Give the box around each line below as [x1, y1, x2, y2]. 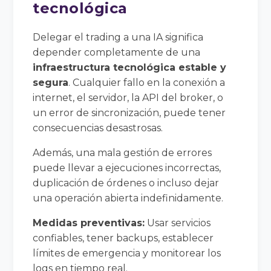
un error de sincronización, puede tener [33, 106, 226, 119]
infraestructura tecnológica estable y [33, 61, 227, 73]
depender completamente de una [33, 46, 201, 58]
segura [33, 76, 69, 88]
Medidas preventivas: [33, 217, 145, 229]
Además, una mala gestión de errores [33, 146, 212, 158]
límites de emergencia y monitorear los [33, 247, 221, 259]
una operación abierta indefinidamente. [33, 192, 224, 204]
